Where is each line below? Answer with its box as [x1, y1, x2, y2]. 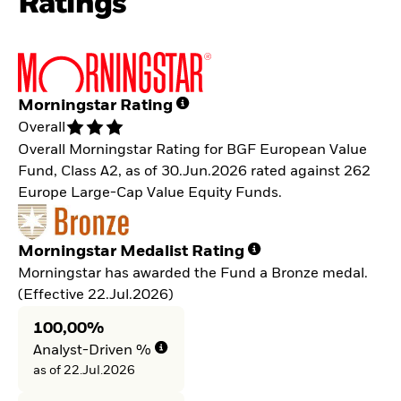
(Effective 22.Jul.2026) [18, 287, 174, 303]
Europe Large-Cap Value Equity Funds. [18, 185, 282, 200]
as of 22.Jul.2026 [32, 364, 135, 378]
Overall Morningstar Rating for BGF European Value [18, 142, 367, 158]
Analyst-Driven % [32, 344, 151, 359]
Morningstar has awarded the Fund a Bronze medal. [18, 266, 368, 281]
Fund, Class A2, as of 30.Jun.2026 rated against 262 [18, 164, 371, 179]
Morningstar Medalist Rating [18, 243, 244, 260]
